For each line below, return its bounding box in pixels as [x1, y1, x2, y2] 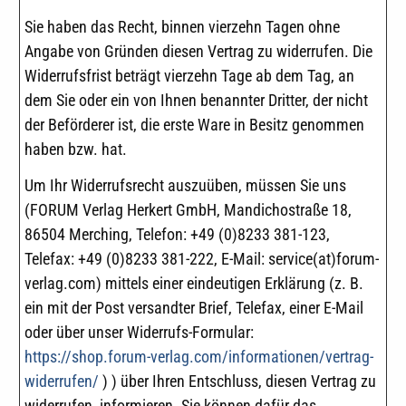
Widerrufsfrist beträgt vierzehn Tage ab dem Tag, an [24, 66, 354, 86]
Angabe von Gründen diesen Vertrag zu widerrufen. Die [24, 42, 372, 62]
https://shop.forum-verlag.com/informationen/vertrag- [24, 346, 373, 366]
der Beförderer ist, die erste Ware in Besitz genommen [24, 115, 364, 135]
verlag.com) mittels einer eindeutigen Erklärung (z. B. [24, 273, 363, 293]
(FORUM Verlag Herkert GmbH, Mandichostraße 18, [24, 199, 352, 219]
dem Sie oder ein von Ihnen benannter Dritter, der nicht [24, 91, 368, 111]
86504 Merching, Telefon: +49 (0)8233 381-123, [24, 224, 330, 244]
